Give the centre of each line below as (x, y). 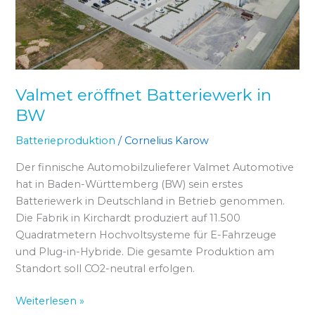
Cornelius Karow (167, 141)
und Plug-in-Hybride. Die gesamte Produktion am (145, 251)
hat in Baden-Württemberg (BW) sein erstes (129, 184)
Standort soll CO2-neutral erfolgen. (105, 268)
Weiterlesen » (50, 301)
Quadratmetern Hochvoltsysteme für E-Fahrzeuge (146, 234)
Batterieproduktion (66, 141)
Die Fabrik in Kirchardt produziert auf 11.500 (128, 218)
